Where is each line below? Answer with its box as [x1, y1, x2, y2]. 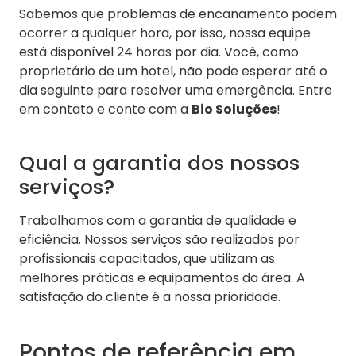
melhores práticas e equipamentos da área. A [19, 269, 305, 288]
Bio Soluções [192, 100, 277, 119]
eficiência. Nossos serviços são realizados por [19, 230, 300, 250]
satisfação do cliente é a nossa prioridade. [19, 288, 281, 307]
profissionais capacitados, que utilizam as [19, 250, 275, 269]
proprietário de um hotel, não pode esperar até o [19, 62, 327, 81]
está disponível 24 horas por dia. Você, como [19, 43, 299, 62]
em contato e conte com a [19, 100, 192, 119]
